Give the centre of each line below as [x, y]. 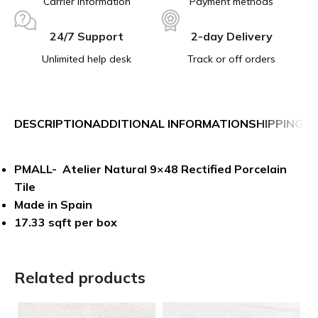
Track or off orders [231, 59]
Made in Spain [53, 204]
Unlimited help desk [87, 59]
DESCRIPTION [53, 124]
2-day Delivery [231, 36]
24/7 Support [87, 36]
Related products [80, 277]
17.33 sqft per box [66, 222]
